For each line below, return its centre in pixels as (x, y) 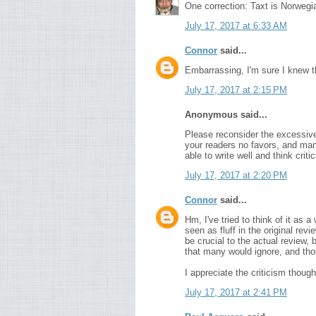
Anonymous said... (226, 115)
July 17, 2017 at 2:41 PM (236, 292)
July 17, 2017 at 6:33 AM (236, 26)
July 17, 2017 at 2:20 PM (236, 175)
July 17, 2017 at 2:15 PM (236, 90)
